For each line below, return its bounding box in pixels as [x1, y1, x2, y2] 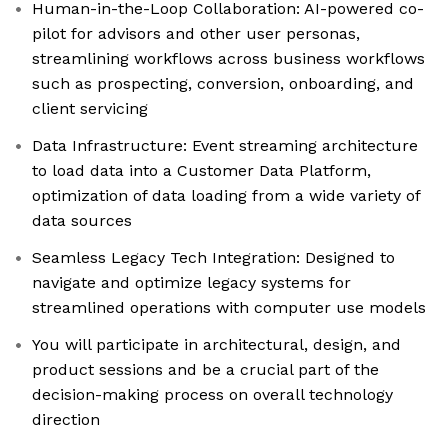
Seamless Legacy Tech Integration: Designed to [32, 248, 395, 268]
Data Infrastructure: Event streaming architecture [32, 136, 418, 156]
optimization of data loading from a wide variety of [32, 186, 421, 206]
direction [32, 410, 100, 430]
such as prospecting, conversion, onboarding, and [32, 74, 414, 94]
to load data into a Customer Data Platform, [32, 161, 371, 181]
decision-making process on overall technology [32, 385, 393, 405]
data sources [32, 211, 132, 231]
